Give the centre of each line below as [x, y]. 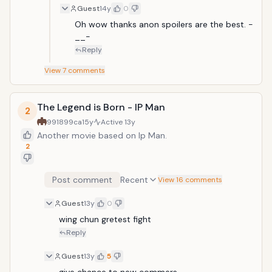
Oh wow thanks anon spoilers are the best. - [164, 24]
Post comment [82, 180]
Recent [134, 180]
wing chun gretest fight [105, 219]
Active [113, 122]
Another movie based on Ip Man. [102, 135]
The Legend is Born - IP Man [101, 107]
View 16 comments [190, 180]
